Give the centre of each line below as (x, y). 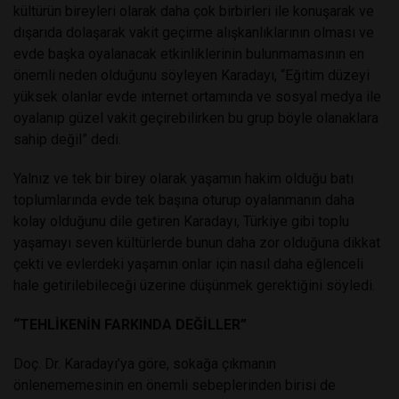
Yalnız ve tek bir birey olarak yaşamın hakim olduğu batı (183, 178)
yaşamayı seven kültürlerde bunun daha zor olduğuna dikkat (197, 242)
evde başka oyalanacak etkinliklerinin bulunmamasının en (189, 53)
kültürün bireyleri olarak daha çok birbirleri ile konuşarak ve (194, 11)
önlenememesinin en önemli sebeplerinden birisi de (175, 385)
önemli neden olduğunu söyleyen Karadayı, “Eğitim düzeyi (191, 75)
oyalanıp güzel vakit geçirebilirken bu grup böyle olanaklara (196, 118)
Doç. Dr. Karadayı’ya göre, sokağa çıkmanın (145, 363)
